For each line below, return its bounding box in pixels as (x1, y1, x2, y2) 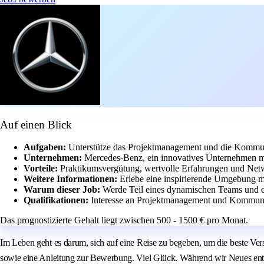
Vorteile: (24, 163, 60, 174)
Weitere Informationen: (24, 174, 120, 184)
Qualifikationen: (24, 195, 91, 206)
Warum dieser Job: (24, 184, 103, 195)
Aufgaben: (24, 142, 68, 153)
